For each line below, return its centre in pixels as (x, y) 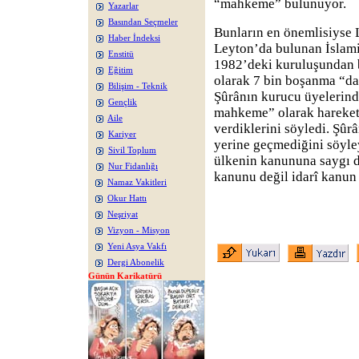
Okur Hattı (127, 198)
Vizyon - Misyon (139, 230)
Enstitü (121, 54)
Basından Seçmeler (143, 22)
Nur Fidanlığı (133, 166)
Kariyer (122, 134)
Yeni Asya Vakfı (137, 246)
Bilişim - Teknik (138, 86)
